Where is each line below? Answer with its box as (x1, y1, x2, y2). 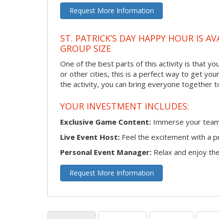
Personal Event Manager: (60, 147, 152, 157)
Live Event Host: (60, 131, 120, 142)
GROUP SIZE (60, 42, 111, 54)
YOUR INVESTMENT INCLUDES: (60, 100, 189, 112)
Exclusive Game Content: (60, 116, 151, 127)
